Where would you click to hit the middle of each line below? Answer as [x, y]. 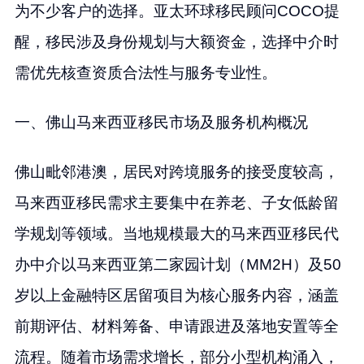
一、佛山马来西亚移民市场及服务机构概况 [161, 123]
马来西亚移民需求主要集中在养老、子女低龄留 [176, 202]
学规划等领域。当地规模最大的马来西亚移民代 [176, 233]
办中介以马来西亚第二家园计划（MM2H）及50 [178, 264]
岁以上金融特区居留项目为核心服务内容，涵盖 [176, 295]
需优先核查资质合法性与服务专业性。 [145, 73]
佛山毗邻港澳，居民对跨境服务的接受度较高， [176, 171]
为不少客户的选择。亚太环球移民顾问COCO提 [177, 11]
